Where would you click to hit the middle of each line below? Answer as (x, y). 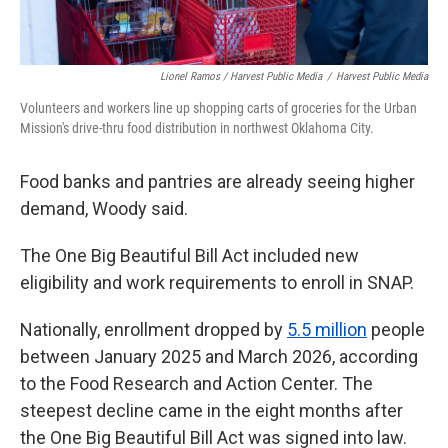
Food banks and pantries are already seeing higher (217, 181)
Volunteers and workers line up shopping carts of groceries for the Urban (218, 108)
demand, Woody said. (104, 208)
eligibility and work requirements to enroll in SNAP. (217, 282)
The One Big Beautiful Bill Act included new (189, 255)
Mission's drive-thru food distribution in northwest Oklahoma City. (197, 128)
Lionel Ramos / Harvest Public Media (241, 76)
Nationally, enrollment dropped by (153, 329)
